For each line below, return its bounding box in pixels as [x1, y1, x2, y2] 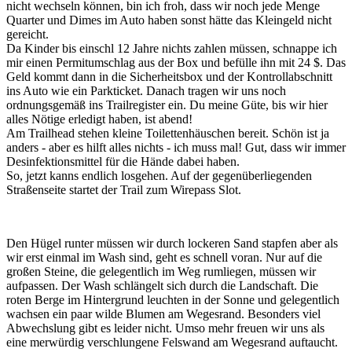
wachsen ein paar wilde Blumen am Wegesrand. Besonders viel [6, 306, 321, 321]
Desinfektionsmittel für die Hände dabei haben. [6, 154, 240, 168]
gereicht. [6, 27, 49, 41]
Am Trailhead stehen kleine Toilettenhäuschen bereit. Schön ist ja [6, 126, 329, 140]
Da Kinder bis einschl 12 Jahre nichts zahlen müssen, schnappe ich [6, 41, 337, 55]
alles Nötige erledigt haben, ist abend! [6, 112, 192, 126]
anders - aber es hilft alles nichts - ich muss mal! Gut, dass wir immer [6, 140, 346, 154]
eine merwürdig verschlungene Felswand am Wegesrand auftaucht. [6, 335, 338, 349]
